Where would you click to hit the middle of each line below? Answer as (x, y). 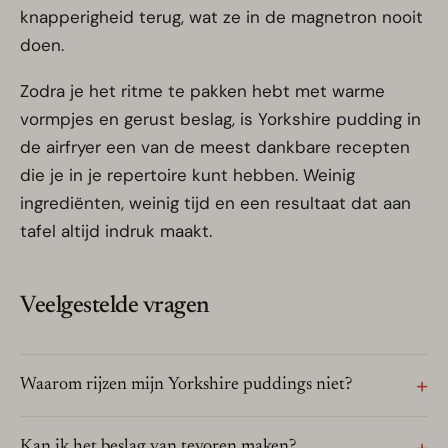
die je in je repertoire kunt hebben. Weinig (187, 175)
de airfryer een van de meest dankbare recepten (215, 147)
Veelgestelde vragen (115, 306)
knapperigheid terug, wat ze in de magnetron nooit (221, 17)
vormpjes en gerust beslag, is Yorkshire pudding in (220, 119)
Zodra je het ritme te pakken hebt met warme (202, 91)
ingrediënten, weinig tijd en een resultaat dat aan (215, 203)
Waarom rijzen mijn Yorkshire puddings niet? (186, 385)
